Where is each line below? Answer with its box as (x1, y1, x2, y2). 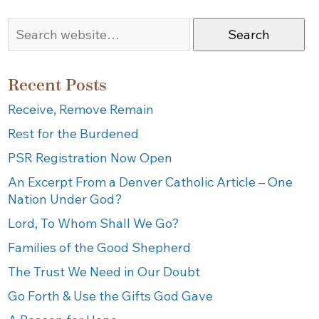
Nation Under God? (8, 190, 123, 207)
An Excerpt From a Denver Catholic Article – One (8, 173, 293, 190)
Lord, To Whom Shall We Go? (8, 214, 180, 231)
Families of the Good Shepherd (8, 239, 192, 256)
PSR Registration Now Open (8, 149, 173, 166)
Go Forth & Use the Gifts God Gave (8, 287, 214, 304)
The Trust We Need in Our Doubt (8, 263, 201, 280)
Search (227, 26, 270, 43)
